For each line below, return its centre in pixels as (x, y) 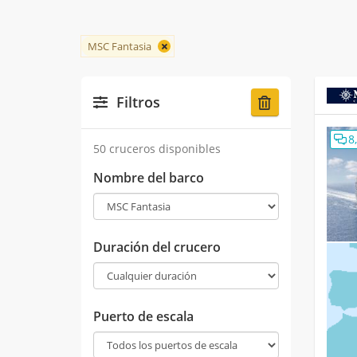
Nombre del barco (149, 178)
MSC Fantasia (120, 47)
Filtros (136, 102)
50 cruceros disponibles (157, 149)
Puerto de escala (143, 317)
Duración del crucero (157, 247)
